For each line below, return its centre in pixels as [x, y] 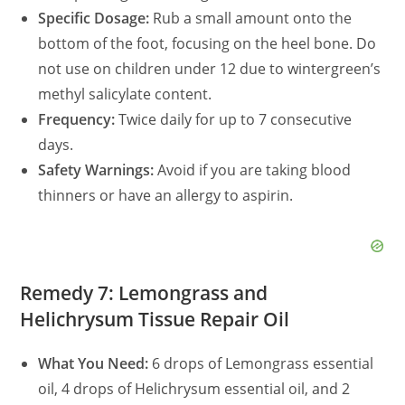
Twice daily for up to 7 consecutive [234, 119]
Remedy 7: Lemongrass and [144, 292]
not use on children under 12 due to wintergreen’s [210, 68]
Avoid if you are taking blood [253, 170]
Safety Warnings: [96, 170]
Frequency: [77, 119]
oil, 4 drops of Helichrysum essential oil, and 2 [194, 388]
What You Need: [94, 363]
